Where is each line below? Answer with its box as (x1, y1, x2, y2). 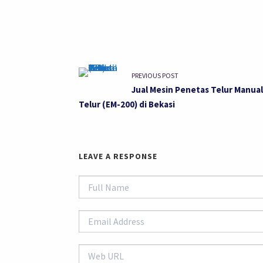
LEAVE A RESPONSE (79, 151, 158, 162)
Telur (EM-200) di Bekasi (79, 99, 176, 110)
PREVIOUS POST (131, 71, 179, 80)
